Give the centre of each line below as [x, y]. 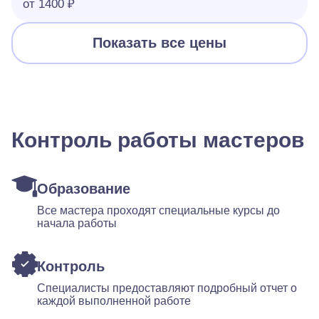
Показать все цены [159, 43]
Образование [84, 189]
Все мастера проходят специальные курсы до [158, 210]
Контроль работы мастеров [158, 140]
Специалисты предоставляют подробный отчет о [167, 288]
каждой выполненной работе [114, 301]
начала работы [77, 223]
